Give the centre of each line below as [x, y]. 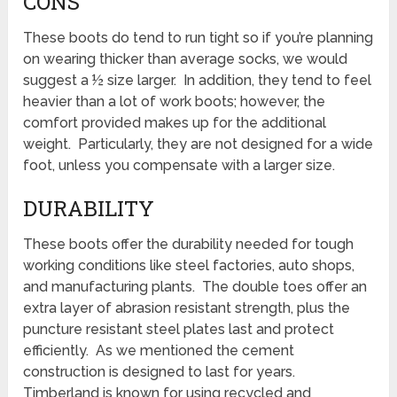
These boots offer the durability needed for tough [189, 244]
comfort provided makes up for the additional [175, 122]
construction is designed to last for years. [161, 371]
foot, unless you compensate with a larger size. [179, 165]
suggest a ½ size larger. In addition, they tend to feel [198, 80]
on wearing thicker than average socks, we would [186, 58]
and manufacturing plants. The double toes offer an [195, 286]
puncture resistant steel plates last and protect [179, 329]
